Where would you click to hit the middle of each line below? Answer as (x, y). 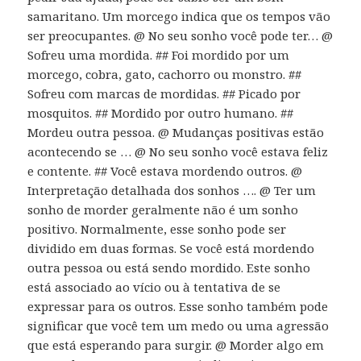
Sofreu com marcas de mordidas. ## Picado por (164, 93)
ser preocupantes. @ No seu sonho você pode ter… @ (180, 35)
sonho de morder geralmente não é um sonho (163, 209)
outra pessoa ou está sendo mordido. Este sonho (169, 267)
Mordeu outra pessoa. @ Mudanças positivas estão (176, 132)
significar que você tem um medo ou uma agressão (178, 325)
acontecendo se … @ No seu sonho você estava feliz (178, 151)
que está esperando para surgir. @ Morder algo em (176, 344)
